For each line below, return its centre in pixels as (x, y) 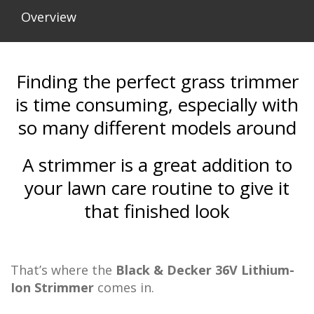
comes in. (124, 288)
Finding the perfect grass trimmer (157, 82)
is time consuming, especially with (157, 105)
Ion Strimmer (52, 288)
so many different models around (157, 128)
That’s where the (63, 270)
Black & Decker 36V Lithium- (205, 270)
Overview (49, 17)
